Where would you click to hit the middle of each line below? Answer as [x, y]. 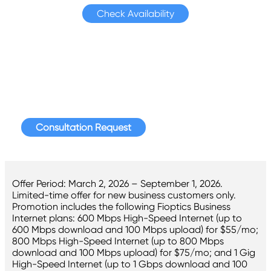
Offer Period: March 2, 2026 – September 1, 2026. [117, 183]
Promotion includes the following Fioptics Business [121, 206]
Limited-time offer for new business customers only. [124, 195]
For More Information [135, 57]
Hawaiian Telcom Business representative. [135, 96]
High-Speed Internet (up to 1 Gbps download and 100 [130, 264]
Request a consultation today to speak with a [135, 83]
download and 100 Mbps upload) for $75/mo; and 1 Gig [134, 252]
